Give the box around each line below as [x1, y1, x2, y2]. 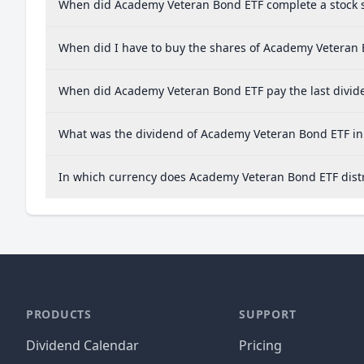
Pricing [239, 336, 283, 354]
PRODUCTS [26, 306, 92, 322]
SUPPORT [239, 306, 297, 322]
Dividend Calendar [26, 336, 139, 354]
